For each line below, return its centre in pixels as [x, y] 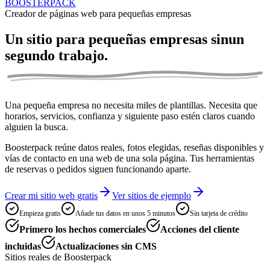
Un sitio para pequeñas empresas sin [117, 39]
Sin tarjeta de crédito [219, 214]
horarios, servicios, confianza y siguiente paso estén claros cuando [130, 116]
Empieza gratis [40, 214]
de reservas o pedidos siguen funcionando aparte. [98, 169]
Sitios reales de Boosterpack [58, 257]
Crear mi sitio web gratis [51, 196]
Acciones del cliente [200, 230]
